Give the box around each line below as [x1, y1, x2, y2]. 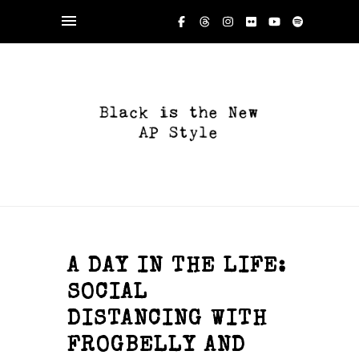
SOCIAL [67, 284, 148, 305]
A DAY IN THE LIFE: [67, 257, 287, 279]
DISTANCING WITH [67, 310, 268, 332]
